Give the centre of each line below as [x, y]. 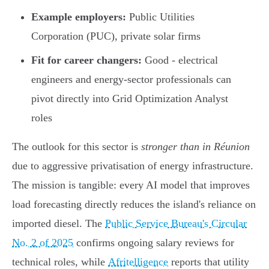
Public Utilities [160, 17]
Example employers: [79, 17]
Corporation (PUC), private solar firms [116, 36]
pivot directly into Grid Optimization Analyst [130, 99]
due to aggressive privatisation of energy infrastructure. [133, 166]
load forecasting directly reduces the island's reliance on [134, 204]
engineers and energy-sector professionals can [131, 80]
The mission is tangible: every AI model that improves [131, 185]
